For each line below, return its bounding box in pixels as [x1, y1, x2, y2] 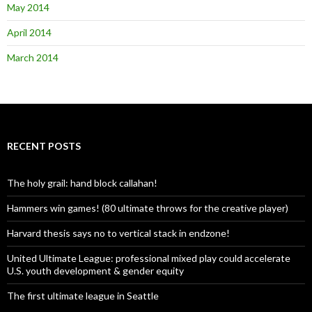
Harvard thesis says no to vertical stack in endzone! [7, 226, 230, 239]
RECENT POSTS [7, 139, 81, 152]
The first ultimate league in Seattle [7, 289, 159, 302]
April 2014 [7, 26, 52, 38]
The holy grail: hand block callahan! [7, 176, 157, 189]
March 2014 [7, 51, 58, 63]
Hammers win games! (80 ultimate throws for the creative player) [7, 201, 288, 214]
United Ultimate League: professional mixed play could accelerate [7, 251, 290, 264]
